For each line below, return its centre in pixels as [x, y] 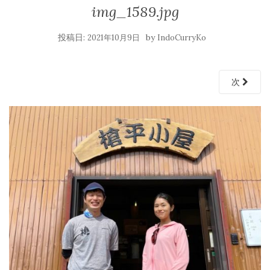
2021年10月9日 [114, 37]
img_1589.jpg [135, 11]
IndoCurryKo [182, 37]
